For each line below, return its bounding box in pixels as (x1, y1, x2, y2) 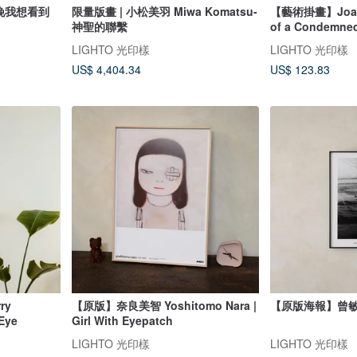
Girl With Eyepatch (71, 312, 173, 329)
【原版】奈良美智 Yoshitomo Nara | (71, 297, 257, 314)
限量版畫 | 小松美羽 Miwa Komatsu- (71, 2, 257, 19)
